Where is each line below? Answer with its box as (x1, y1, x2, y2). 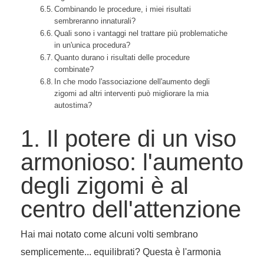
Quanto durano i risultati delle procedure (54, 53, 190, 62)
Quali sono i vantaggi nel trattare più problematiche (54, 29, 228, 38)
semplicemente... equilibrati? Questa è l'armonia (21, 247, 221, 258)
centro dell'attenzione (21, 196, 241, 223)
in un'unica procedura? (54, 41, 131, 50)
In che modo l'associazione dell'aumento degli (54, 77, 210, 87)
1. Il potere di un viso (21, 126, 236, 152)
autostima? (54, 101, 93, 110)
